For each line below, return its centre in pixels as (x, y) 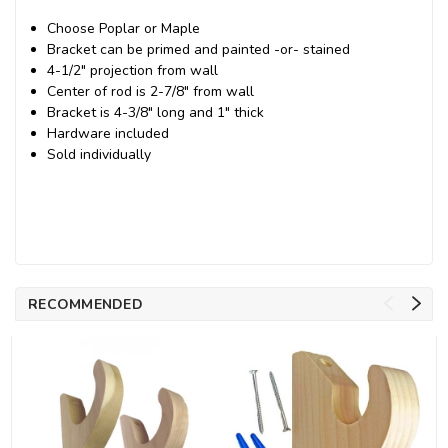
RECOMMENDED (85, 304)
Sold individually (99, 154)
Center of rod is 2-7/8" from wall (151, 91)
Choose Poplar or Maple (124, 28)
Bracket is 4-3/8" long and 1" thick (156, 112)
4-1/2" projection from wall (133, 70)
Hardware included (108, 133)
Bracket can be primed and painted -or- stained (199, 49)
